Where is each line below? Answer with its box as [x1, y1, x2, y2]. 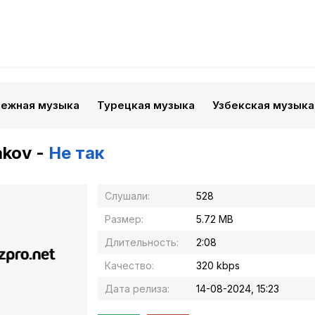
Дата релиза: [105, 283, 169, 295]
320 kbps [196, 259, 240, 271]
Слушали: [105, 190, 150, 202]
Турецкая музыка [97, 98, 195, 112]
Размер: [105, 213, 143, 225]
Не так [49, 143, 105, 163]
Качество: [105, 259, 154, 271]
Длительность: [105, 236, 179, 248]
